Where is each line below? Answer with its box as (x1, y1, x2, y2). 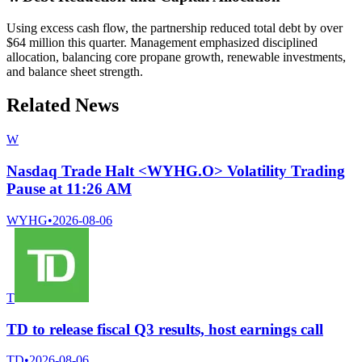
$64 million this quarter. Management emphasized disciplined (6, 35, 318, 49)
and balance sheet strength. (6, 64, 143, 78)
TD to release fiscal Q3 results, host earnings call (6, 320, 323, 338)
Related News (6, 95, 119, 116)
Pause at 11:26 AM (6, 180, 132, 198)
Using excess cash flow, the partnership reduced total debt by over (6, 20, 343, 35)
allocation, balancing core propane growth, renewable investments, (6, 49, 346, 64)
